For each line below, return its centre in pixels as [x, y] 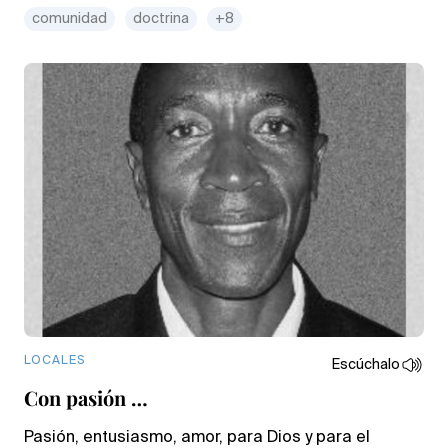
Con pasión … [86, 397]
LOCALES [54, 360]
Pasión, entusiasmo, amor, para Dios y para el [197, 437]
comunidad [69, 18]
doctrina [161, 18]
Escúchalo [366, 364]
